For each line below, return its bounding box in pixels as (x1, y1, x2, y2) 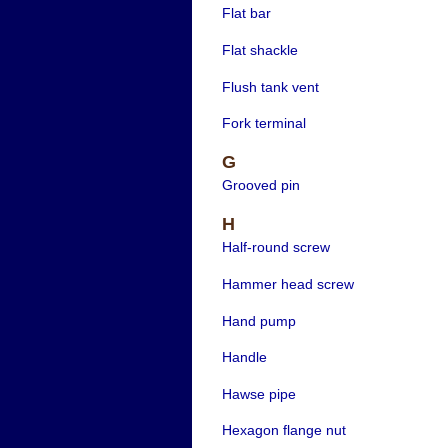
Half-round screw (221, 239, 330, 256)
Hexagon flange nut (221, 422, 346, 439)
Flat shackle (221, 41, 298, 58)
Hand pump (221, 312, 296, 329)
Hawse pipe (221, 385, 296, 402)
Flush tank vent (221, 78, 319, 95)
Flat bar (221, 5, 271, 22)
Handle (221, 349, 267, 366)
